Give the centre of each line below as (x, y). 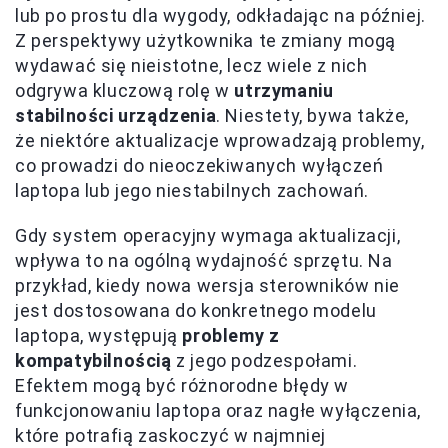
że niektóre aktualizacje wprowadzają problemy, (220, 141)
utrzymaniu (284, 91)
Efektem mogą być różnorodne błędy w (182, 386)
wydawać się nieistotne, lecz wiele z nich (191, 66)
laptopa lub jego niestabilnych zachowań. (192, 191)
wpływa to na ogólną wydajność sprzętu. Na (204, 261)
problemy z (231, 336)
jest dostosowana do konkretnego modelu (196, 311)
